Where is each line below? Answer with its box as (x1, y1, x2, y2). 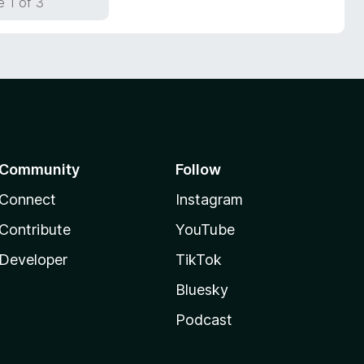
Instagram (175, 191, 243, 208)
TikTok (175, 251, 222, 268)
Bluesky (175, 281, 228, 298)
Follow (175, 161, 221, 178)
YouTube (175, 221, 235, 238)
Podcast (175, 311, 232, 328)
